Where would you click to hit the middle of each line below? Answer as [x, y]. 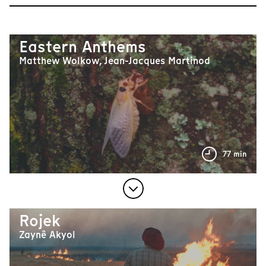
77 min [235, 154]
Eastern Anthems [83, 47]
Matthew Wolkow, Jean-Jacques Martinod [115, 61]
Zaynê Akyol [47, 235]
